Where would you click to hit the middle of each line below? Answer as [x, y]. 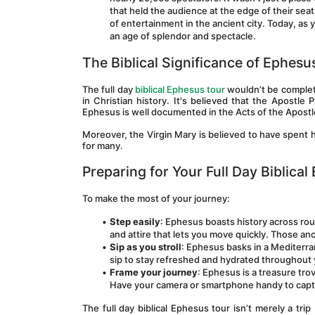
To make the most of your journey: [156, 198]
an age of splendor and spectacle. [183, 36]
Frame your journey [153, 272]
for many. [103, 146]
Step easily [135, 221]
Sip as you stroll [145, 247]
